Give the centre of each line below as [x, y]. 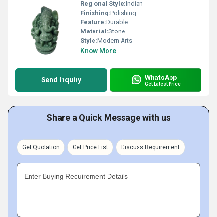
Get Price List [90, 147]
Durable [117, 22]
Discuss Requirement [150, 147]
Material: [94, 31]
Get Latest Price [163, 84]
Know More [98, 51]
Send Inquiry [61, 80]
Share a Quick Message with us [108, 117]
